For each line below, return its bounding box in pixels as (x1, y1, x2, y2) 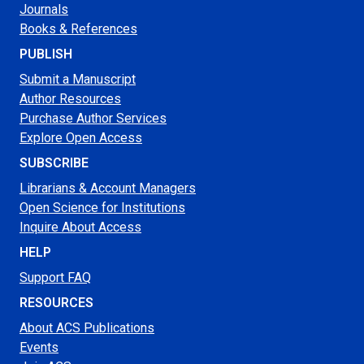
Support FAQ (19, 270, 91, 286)
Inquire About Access (19, 219, 141, 236)
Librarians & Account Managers (19, 180, 196, 197)
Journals (19, 2, 68, 18)
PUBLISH (19, 46, 72, 63)
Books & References (19, 21, 137, 37)
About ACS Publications (19, 320, 154, 336)
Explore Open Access (19, 130, 142, 146)
